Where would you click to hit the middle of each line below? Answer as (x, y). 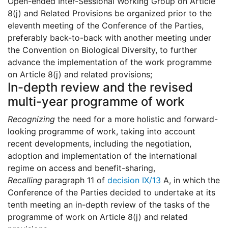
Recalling (25, 180)
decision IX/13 (134, 180)
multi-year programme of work (96, 102)
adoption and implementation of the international (102, 156)
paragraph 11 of (75, 180)
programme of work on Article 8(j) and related (98, 217)
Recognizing (31, 119)
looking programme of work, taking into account (102, 132)
